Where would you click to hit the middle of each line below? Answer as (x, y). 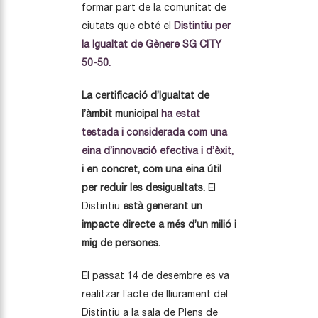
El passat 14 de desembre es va (155, 275)
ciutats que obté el (128, 25)
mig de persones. (121, 242)
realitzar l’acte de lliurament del (155, 294)
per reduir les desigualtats (142, 187)
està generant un (163, 205)
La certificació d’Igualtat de (146, 95)
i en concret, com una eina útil (152, 169)
